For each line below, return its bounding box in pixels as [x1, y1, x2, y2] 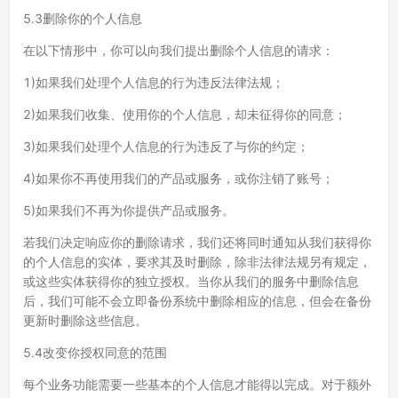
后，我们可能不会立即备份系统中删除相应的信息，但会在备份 [23, 293, 371, 308]
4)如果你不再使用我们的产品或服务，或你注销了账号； [23, 171, 334, 186]
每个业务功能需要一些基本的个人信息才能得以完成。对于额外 [23, 377, 371, 392]
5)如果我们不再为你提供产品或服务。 [23, 203, 235, 218]
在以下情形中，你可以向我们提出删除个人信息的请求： [23, 43, 334, 58]
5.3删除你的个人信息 [23, 11, 142, 26]
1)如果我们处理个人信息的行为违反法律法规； [23, 75, 284, 90]
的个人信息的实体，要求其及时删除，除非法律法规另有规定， [23, 254, 371, 269]
